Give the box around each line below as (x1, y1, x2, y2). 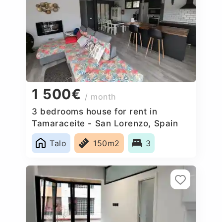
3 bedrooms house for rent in (32, 106, 158, 116)
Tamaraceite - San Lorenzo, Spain (32, 118, 178, 128)
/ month (85, 92, 116, 102)
